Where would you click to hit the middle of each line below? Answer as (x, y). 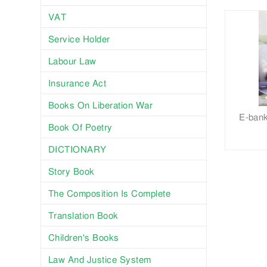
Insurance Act (77, 83)
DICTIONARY (77, 149)
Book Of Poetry (80, 127)
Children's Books (83, 237)
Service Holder (79, 38)
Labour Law (72, 60)
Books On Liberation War (100, 105)
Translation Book (83, 215)
